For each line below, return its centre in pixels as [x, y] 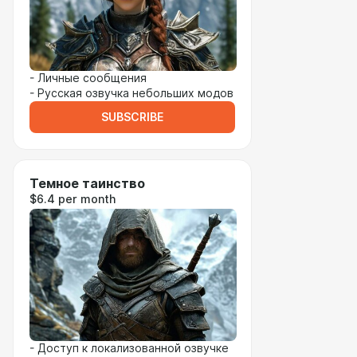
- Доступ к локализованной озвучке [129, 348]
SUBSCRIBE [132, 117]
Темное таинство [87, 184]
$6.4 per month [73, 199]
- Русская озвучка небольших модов [131, 93]
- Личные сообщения [88, 78]
